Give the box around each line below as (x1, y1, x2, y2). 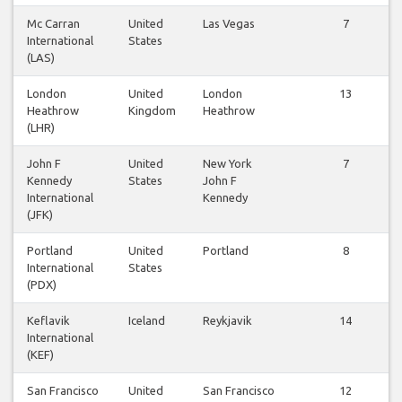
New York (203, 156, 252, 170)
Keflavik (27, 313, 70, 327)
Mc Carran (27, 16, 80, 30)
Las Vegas (203, 16, 255, 30)
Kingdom (128, 103, 176, 117)
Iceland (128, 313, 165, 327)
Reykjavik (203, 313, 252, 327)
